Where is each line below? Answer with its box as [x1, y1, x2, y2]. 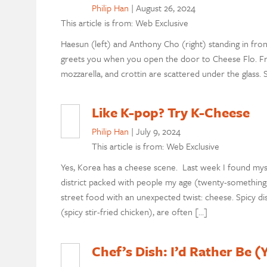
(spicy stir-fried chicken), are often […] [60, 205, 207, 219]
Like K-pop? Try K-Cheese [91, 103, 250, 123]
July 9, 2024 [135, 125, 181, 138]
